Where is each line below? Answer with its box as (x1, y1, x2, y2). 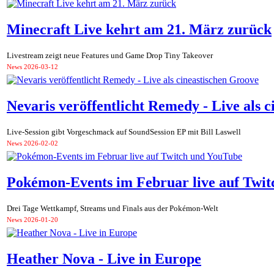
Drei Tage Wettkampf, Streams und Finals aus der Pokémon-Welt (7, 204, 218, 213)
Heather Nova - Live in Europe (7, 250, 201, 267)
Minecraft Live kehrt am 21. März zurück (7, 21, 272, 37)
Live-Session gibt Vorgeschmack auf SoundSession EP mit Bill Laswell (7, 127, 241, 137)
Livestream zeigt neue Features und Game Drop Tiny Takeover (7, 51, 213, 61)
